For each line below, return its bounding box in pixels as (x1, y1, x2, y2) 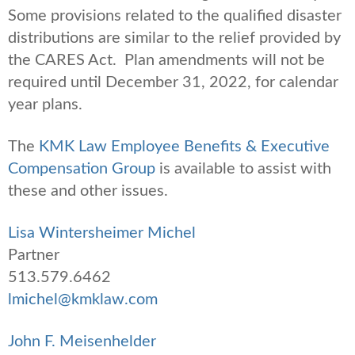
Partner (8, 246, 59, 263)
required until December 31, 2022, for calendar (8, 74, 338, 90)
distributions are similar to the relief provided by (8, 29, 341, 46)
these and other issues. (8, 182, 168, 199)
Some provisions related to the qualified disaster (8, 7, 342, 24)
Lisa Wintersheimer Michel (8, 224, 196, 241)
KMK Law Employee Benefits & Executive (39, 138, 330, 155)
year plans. (8, 96, 82, 113)
